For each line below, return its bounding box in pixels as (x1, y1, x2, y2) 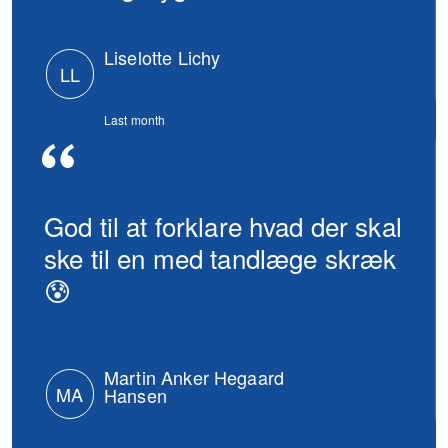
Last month (104, 111, 166, 128)
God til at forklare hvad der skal (44, 206, 402, 244)
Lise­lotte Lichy (104, 44, 221, 70)
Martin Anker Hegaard (104, 364, 284, 390)
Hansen (104, 382, 167, 408)
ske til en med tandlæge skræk (44, 238, 397, 276)
